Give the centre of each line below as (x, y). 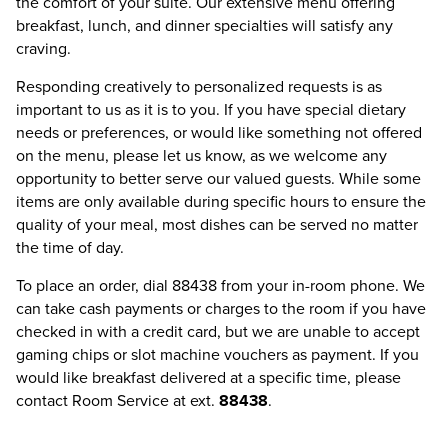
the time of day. (72, 247)
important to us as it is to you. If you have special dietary (211, 109)
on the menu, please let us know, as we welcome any (201, 155)
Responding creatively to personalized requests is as (199, 86)
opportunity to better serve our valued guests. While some (218, 178)
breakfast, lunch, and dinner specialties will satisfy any (204, 25)
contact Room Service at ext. (117, 400)
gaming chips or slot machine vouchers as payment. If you (217, 354)
